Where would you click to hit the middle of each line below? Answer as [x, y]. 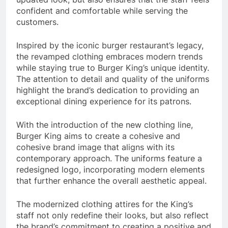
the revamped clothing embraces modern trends [109, 56]
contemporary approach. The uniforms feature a [109, 158]
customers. [37, 22]
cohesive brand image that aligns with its [95, 147]
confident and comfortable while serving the [102, 10]
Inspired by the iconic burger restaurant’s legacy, [110, 45]
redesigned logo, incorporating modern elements [110, 169]
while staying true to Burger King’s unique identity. [113, 67]
